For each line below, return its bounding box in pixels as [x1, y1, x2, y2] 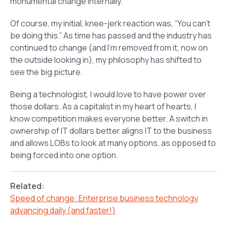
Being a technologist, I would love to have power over [10, 88, 206, 100]
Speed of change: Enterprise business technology [10, 193, 198, 204]
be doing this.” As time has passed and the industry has [10, 29, 212, 41]
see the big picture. [10, 66, 83, 78]
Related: [10, 180, 45, 192]
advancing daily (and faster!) [10, 205, 116, 216]
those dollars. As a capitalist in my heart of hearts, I [10, 100, 196, 112]
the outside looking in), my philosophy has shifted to [10, 54, 202, 65]
